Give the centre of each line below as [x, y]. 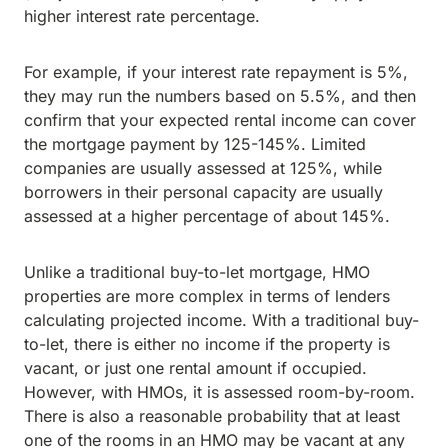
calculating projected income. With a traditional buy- [221, 320]
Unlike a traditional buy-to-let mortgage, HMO [197, 272]
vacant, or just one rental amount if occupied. [195, 368]
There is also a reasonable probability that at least [212, 416]
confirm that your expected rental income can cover [220, 120]
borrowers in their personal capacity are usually [203, 192]
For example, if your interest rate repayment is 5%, [216, 72]
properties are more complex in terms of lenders [207, 296]
